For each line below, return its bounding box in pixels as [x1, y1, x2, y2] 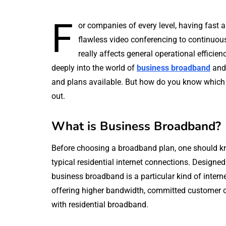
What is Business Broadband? [51, 118, 221, 134]
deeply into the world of [51, 63, 137, 73]
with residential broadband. [51, 199, 148, 209]
